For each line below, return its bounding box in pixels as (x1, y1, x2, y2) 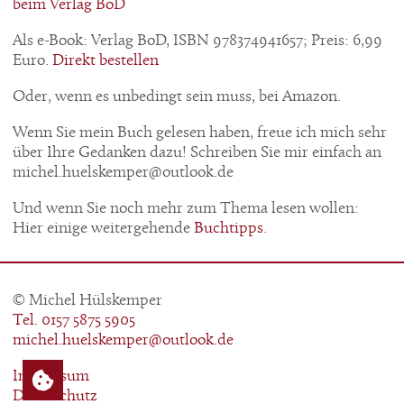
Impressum (12, 368, 89, 386)
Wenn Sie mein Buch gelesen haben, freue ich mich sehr (12, 124, 387, 142)
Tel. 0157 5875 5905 (12, 312, 135, 330)
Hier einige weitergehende (12, 219, 194, 237)
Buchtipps (193, 219, 263, 237)
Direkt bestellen (51, 51, 159, 69)
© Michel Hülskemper (12, 292, 162, 310)
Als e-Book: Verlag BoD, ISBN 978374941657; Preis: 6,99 (12, 32, 382, 50)
